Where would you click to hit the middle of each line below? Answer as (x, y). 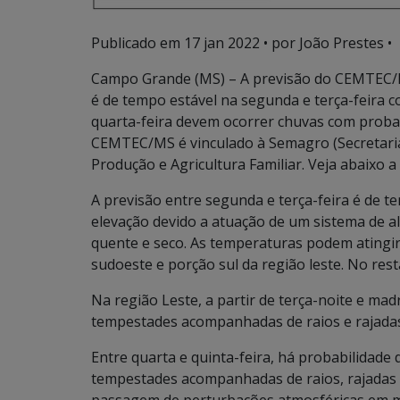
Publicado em (137, 43)
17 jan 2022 (222, 43)
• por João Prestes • (326, 43)
